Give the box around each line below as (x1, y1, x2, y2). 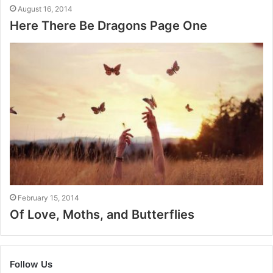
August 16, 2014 (18, 4, 73, 13)
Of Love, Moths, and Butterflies (10, 207, 194, 222)
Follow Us (10, 258, 52, 271)
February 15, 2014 (18, 193, 79, 203)
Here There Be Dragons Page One (10, 18, 207, 33)
